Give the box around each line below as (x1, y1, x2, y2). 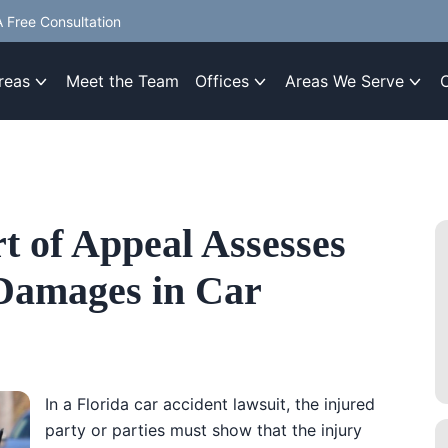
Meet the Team (66, 71, 179, 91)
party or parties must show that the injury (44, 420, 362, 440)
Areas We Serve (285, 71, 404, 91)
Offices (195, 71, 249, 91)
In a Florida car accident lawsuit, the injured (44, 394, 375, 414)
